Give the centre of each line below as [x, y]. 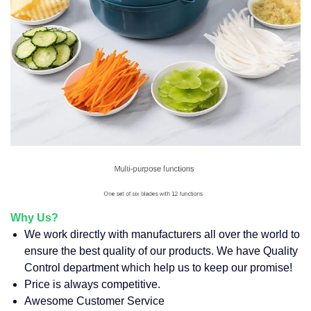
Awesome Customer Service [94, 301]
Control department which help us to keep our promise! [158, 268]
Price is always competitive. [92, 285]
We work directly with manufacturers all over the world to [162, 235]
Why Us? [34, 218]
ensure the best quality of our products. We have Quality [161, 251]
